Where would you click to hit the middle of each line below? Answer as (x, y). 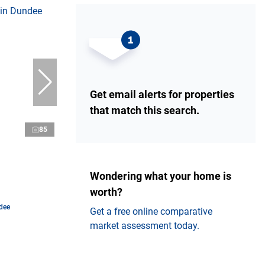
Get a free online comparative (151, 212)
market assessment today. (145, 226)
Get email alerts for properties (162, 95)
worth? (106, 192)
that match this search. (145, 111)
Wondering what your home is (161, 176)
